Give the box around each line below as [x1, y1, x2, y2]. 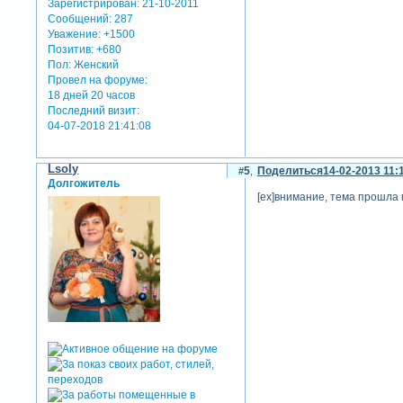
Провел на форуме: [48, 74, 148, 87]
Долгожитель [48, 177, 121, 191]
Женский [71, 58, 120, 72]
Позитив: [48, 43, 94, 57]
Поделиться [256, 165, 323, 178]
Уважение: [48, 28, 102, 41]
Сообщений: [48, 13, 112, 26]
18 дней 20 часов [48, 89, 136, 103]
